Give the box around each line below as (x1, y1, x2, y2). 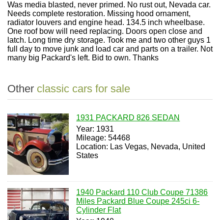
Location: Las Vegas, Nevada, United (76, 142, 206, 151)
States (76, 151, 99, 160)
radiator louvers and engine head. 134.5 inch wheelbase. (7, 18, 205, 27)
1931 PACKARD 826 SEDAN (76, 113, 180, 122)
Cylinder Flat (76, 206, 121, 215)
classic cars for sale (37, 82, 130, 95)
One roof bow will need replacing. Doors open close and (7, 27, 202, 35)
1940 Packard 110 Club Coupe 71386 (76, 188, 208, 197)
